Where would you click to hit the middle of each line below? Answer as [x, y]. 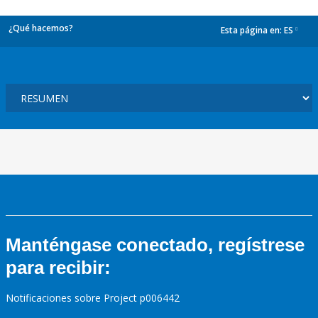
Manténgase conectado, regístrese [155, 245]
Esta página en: [252, 31]
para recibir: [58, 268]
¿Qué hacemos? [41, 28]
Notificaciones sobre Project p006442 [93, 298]
